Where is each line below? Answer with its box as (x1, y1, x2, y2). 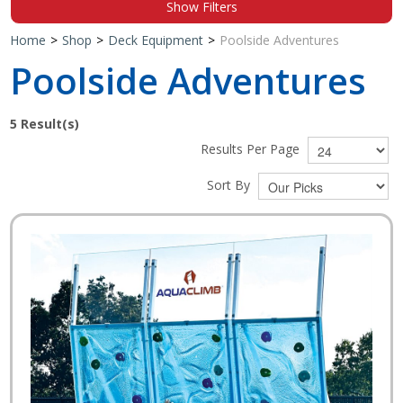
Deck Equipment (108, 31, 204, 49)
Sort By (206, 175, 254, 193)
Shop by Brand (143, 30, 260, 52)
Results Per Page (200, 139, 303, 157)
